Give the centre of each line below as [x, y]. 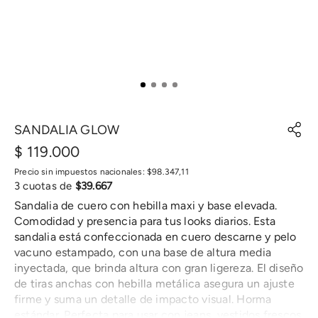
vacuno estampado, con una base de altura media [143, 252]
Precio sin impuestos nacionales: [81, 172]
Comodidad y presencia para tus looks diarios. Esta [145, 221]
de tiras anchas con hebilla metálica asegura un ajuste [154, 284]
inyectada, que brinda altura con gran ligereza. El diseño [159, 268]
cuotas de [48, 186]
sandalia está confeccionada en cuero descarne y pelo [155, 237]
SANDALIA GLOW [67, 130]
